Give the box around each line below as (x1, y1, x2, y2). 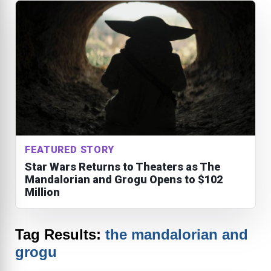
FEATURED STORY (25, 143, 114, 155)
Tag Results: (15, 226, 105, 243)
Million (25, 185, 60, 198)
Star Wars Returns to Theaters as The (25, 160, 220, 173)
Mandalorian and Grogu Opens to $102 (25, 172, 223, 186)
